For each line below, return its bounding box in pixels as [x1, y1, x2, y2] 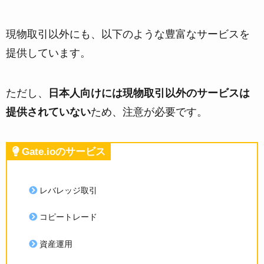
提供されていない [6, 105, 91, 118]
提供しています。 [6, 47, 91, 59]
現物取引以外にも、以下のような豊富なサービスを [6, 28, 250, 40]
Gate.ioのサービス [22, 146, 105, 158]
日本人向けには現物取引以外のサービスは [48, 87, 250, 99]
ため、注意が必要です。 [91, 105, 207, 118]
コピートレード [39, 212, 97, 222]
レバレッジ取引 [39, 185, 97, 195]
